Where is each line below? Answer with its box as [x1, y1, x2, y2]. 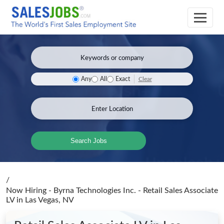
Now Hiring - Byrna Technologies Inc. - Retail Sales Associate [6, 186, 218, 194]
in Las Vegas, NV [16, 196, 74, 204]
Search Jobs [70, 137, 107, 144]
